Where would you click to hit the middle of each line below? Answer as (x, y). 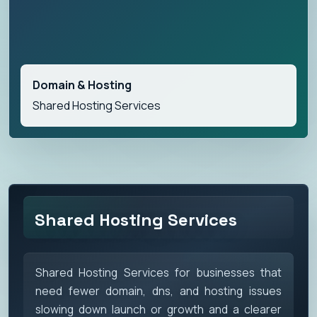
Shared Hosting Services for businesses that (158, 272)
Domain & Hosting (82, 85)
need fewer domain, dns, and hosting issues (158, 290)
